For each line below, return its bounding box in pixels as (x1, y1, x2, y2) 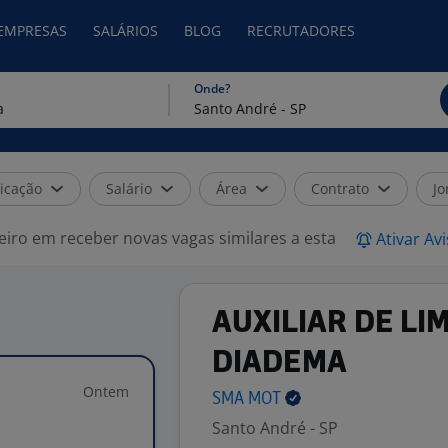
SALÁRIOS (93, 21, 158, 40)
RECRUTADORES (247, 21, 355, 40)
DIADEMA (212, 349, 347, 379)
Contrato (311, 179, 369, 198)
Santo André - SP (212, 417, 338, 439)
